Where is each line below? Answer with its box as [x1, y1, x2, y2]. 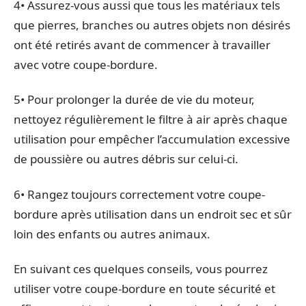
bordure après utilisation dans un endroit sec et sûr [14, 206, 292, 222]
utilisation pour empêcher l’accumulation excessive [14, 131, 290, 147]
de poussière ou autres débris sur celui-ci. [14, 151, 238, 167]
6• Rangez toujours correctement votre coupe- [14, 186, 265, 202]
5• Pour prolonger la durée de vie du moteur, [14, 92, 255, 107]
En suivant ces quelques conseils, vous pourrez [14, 261, 268, 277]
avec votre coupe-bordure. [14, 56, 158, 72]
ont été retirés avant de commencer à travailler [14, 36, 270, 53]
